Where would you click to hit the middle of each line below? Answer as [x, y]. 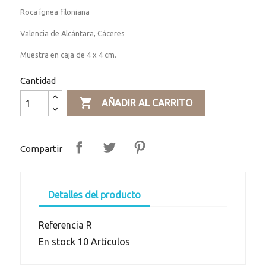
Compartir [42, 148]
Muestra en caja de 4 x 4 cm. [69, 55]
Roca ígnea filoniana [55, 12]
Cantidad [38, 81]
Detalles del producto [95, 195]
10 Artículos [104, 242]
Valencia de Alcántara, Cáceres [73, 34]
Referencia [61, 225]
